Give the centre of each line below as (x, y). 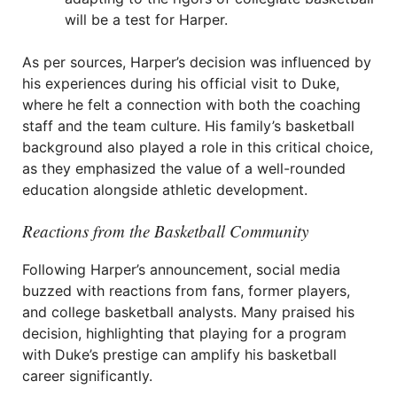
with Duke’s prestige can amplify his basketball (179, 354)
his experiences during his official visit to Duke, (181, 83)
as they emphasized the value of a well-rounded (184, 168)
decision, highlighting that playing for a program (184, 333)
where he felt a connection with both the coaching (191, 105)
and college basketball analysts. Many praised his (188, 312)
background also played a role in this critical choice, (198, 147)
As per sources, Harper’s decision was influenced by (197, 62)
